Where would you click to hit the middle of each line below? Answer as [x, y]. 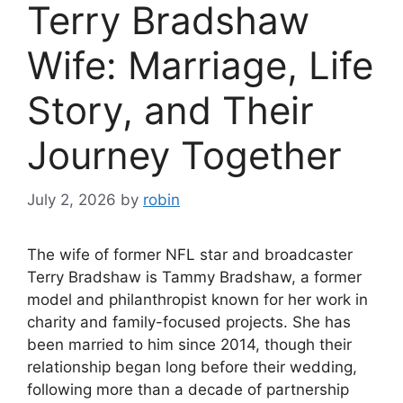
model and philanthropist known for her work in [197, 299]
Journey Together [184, 156]
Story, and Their [170, 111]
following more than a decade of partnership [188, 389]
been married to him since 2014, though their [189, 344]
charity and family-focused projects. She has [189, 322]
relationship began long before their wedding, [192, 367]
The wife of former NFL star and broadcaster [190, 254]
